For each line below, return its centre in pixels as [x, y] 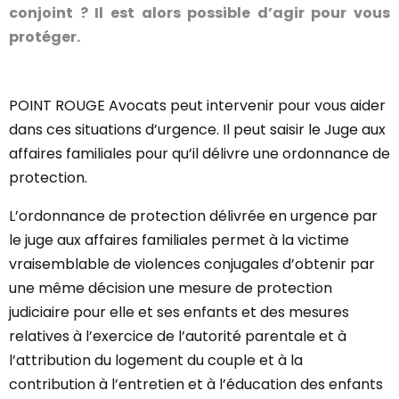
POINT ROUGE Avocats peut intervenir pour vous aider [197, 106]
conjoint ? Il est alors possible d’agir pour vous [199, 13]
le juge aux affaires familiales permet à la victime [179, 240]
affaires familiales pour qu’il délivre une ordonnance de [199, 154]
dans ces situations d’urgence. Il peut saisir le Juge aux [197, 130]
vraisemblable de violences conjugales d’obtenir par [192, 264]
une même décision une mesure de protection [171, 288]
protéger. [45, 37]
